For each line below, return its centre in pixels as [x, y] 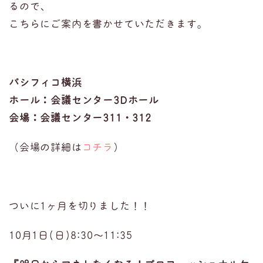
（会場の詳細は [45, 147]
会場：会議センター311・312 [80, 118]
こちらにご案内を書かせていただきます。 [108, 24]
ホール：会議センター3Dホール [84, 100]
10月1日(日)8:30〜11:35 [71, 235]
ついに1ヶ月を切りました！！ [80, 206]
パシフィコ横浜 [45, 82]
